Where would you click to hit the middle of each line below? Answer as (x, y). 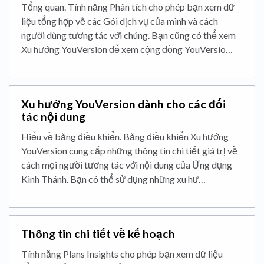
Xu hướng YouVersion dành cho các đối (123, 104)
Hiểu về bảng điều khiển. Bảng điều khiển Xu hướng (125, 137)
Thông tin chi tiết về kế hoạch (98, 234)
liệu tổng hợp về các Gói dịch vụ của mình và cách (120, 21)
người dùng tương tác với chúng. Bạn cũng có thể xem (128, 35)
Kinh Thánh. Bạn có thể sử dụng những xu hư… (113, 179)
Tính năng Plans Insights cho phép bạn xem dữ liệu (122, 254)
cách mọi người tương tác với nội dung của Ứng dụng (127, 165)
